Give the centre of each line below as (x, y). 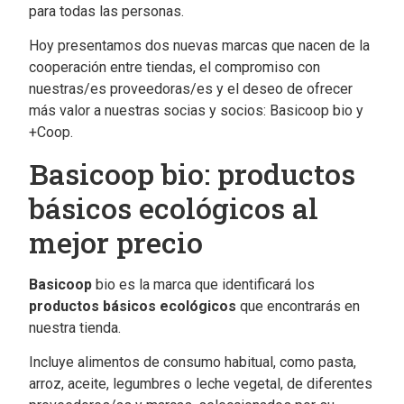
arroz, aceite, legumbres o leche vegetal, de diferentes (201, 383)
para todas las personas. (106, 11)
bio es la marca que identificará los (203, 284)
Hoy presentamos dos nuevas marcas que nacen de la (199, 46)
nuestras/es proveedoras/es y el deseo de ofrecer (191, 89)
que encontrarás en (298, 306)
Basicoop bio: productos (192, 173)
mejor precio (116, 242)
